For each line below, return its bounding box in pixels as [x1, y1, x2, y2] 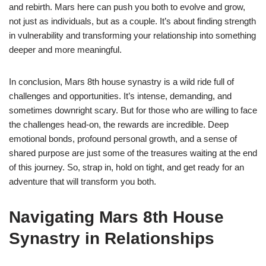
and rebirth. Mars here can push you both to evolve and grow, [9, 1, 245, 12]
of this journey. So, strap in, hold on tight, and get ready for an [9, 161, 244, 172]
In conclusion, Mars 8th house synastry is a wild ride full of [9, 76, 234, 87]
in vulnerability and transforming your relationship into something [9, 30, 256, 40]
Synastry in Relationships [9, 229, 214, 248]
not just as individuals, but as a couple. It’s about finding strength [9, 15, 256, 26]
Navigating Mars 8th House [9, 207, 224, 226]
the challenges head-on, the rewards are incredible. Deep [9, 119, 229, 129]
